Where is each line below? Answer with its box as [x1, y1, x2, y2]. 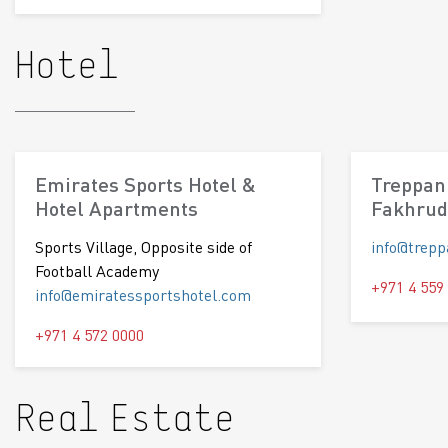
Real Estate [15, 401, 235, 442]
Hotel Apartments [35, 195, 198, 222]
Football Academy [35, 260, 159, 282]
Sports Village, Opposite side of [35, 236, 252, 258]
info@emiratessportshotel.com [35, 284, 251, 306]
